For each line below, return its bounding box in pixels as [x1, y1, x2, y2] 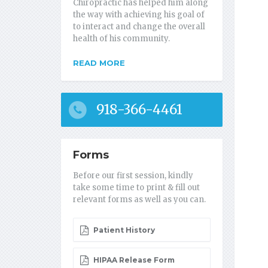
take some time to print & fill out [73, 182, 200, 193]
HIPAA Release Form [92, 255, 175, 265]
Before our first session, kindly [73, 170, 193, 181]
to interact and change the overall [73, 22, 205, 32]
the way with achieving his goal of [73, 10, 205, 20]
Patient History [92, 226, 155, 235]
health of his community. [73, 33, 170, 44]
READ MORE [73, 58, 125, 68]
